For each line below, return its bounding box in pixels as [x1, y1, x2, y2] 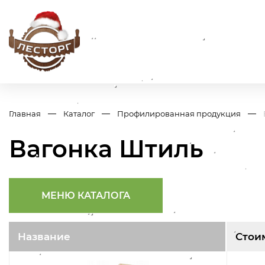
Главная [9, 109, 41, 119]
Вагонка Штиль [9, 134, 203, 164]
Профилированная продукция [117, 109, 241, 119]
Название [18, 231, 70, 243]
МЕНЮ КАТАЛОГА [41, 190, 130, 202]
